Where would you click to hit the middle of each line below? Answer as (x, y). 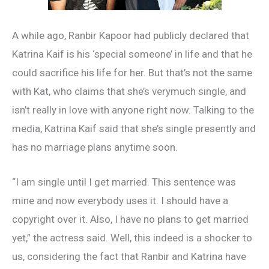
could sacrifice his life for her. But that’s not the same (132, 73)
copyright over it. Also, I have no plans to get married (130, 219)
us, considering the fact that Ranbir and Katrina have (129, 257)
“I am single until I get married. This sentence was (124, 182)
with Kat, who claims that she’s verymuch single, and (129, 92)
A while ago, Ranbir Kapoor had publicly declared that (131, 36)
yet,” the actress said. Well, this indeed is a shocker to (132, 238)
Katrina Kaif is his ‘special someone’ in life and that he (132, 54)
